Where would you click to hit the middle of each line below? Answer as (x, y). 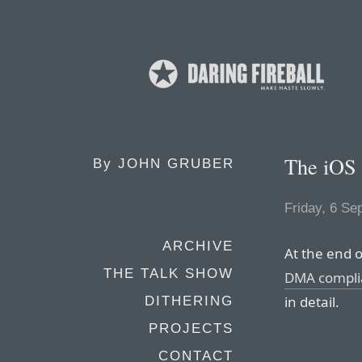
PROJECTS (191, 328)
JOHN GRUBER (176, 164)
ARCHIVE (198, 246)
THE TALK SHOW (168, 274)
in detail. (312, 301)
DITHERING (189, 301)
